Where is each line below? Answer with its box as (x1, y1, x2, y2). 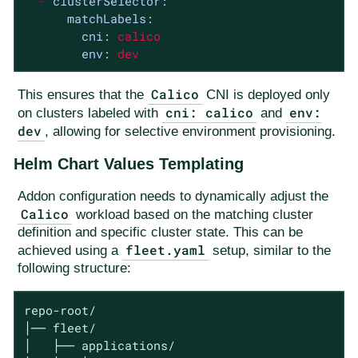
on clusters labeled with (18, 105, 162, 121)
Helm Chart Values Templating (14, 155, 244, 173)
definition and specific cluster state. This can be (18, 225, 303, 241)
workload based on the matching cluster (72, 207, 314, 223)
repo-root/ (23, 302, 96, 319)
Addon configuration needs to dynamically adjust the (18, 189, 328, 205)
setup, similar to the (209, 243, 332, 259)
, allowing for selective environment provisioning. (45, 124, 336, 140)
